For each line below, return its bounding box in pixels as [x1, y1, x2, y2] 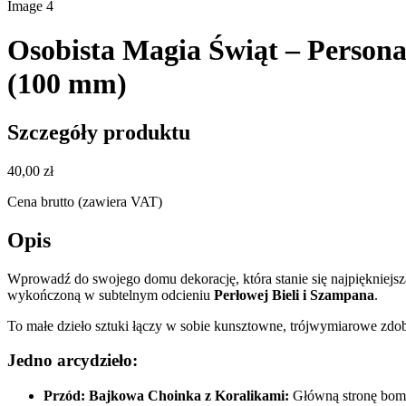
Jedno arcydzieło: [7, 351, 138, 371]
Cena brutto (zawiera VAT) [7, 193, 162, 209]
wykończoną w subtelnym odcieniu [7, 286, 214, 303]
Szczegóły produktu [7, 120, 190, 144]
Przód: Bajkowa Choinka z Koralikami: [43, 388, 289, 404]
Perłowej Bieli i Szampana [214, 286, 374, 303]
